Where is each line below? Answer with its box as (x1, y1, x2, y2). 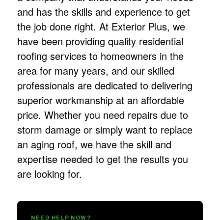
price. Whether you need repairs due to (17, 107, 188, 122)
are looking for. (17, 166, 82, 181)
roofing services (17, 48, 86, 63)
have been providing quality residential (17, 33, 183, 48)
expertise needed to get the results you (17, 151, 188, 166)
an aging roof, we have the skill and (17, 137, 171, 151)
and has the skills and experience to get (17, 4, 190, 19)
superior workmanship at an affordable (17, 92, 184, 107)
